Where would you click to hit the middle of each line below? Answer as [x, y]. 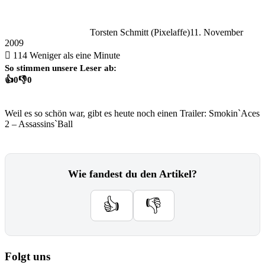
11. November [216, 32]
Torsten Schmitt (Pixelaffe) [140, 32]
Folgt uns [28, 256]
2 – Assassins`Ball [39, 124]
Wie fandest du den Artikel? [132, 174]
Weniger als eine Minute [75, 55]
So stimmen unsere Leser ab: [61, 67]
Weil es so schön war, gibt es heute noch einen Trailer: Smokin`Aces [132, 113]
